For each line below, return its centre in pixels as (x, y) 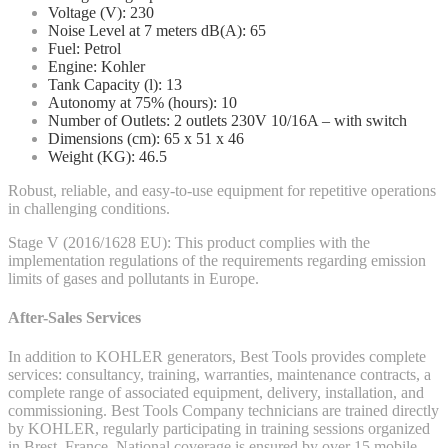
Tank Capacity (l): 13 (115, 84)
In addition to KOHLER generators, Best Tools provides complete (217, 357)
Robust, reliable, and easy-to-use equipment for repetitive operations (222, 190)
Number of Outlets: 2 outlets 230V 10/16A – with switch (227, 120)
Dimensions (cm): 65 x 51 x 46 (146, 138)
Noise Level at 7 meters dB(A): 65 (157, 30)
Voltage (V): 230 (101, 12)
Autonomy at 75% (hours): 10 (142, 102)
